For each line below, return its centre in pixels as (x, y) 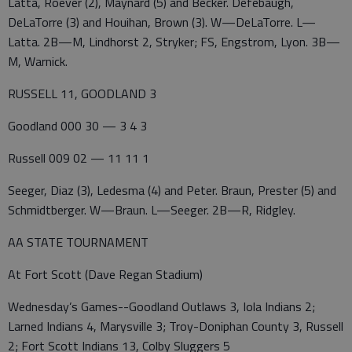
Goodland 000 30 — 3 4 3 (77, 125)
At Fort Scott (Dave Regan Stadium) (105, 274)
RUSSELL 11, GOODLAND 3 (82, 93)
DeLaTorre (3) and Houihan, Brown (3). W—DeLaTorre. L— (162, 22)
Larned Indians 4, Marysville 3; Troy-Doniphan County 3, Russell (176, 326)
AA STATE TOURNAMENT (78, 242)
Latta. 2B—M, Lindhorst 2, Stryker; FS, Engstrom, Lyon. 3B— (174, 41)
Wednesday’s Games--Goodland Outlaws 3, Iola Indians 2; (161, 306)
